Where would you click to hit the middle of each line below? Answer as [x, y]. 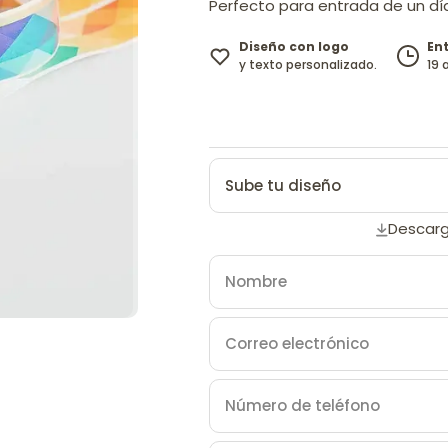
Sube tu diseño [283, 185]
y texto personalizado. [308, 65]
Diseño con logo [294, 47]
